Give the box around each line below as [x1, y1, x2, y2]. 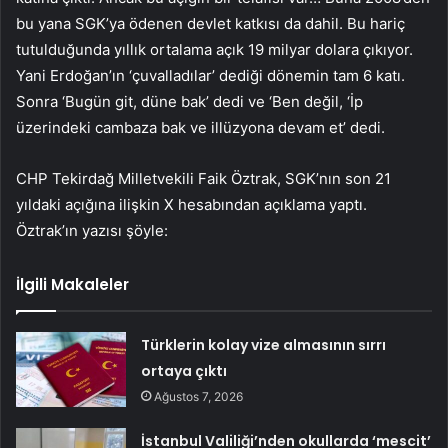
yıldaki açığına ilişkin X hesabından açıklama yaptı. [16, 195, 367, 215]
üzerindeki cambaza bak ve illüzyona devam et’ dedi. [16, 118, 385, 138]
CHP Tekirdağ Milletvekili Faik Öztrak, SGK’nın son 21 [16, 169, 391, 189]
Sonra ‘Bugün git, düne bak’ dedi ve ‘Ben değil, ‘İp [16, 92, 363, 112]
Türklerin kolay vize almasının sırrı [141, 335, 387, 356]
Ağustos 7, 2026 [154, 389, 244, 405]
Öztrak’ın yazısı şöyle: [16, 221, 168, 241]
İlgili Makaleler [16, 274, 129, 296]
